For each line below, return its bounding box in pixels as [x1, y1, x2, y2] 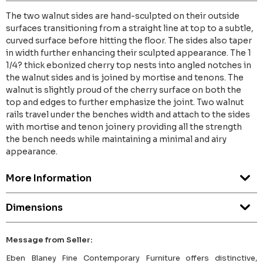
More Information [6, 172, 92, 185]
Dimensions [6, 201, 63, 214]
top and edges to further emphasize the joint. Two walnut [6, 97, 244, 108]
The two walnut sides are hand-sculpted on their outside [6, 11, 240, 22]
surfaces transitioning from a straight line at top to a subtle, [6, 23, 254, 34]
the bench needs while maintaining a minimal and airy [6, 134, 227, 145]
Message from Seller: [6, 235, 93, 245]
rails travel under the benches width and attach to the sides [6, 109, 250, 120]
